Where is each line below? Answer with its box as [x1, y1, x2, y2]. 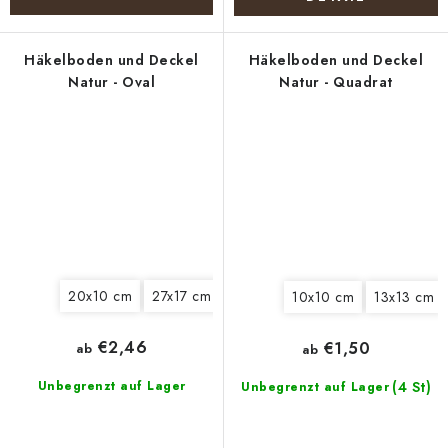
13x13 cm [374, 287, 434, 307]
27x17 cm [152, 286, 211, 306]
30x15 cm [231, 286, 294, 306]
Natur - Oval [68, 72, 155, 92]
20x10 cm [68, 286, 132, 306]
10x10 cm [292, 287, 354, 307]
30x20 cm [314, 286, 380, 306]
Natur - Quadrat [279, 72, 393, 92]
